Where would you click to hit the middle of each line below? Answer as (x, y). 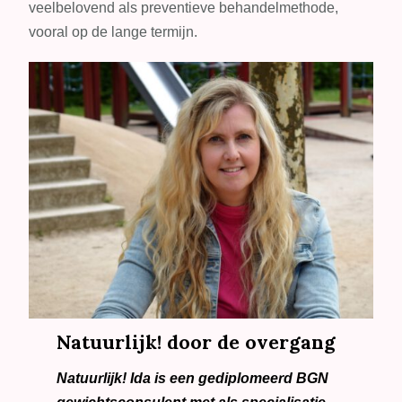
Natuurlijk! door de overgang (196, 343)
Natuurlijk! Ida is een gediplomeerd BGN (192, 379)
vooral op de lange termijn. (114, 32)
